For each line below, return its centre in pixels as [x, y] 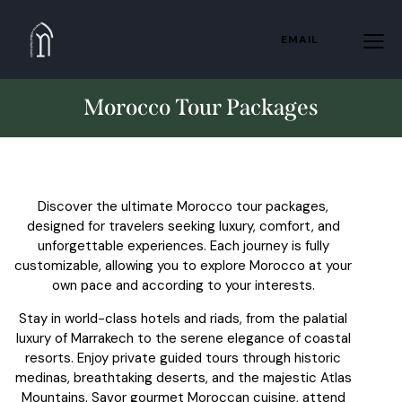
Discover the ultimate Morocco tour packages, [183, 206]
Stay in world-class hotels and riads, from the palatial [183, 318]
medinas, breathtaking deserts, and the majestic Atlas [183, 377]
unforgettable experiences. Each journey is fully [183, 245]
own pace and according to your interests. [183, 285]
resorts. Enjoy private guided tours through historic [183, 358]
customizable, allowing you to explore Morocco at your [183, 265]
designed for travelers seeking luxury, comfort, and [183, 226]
